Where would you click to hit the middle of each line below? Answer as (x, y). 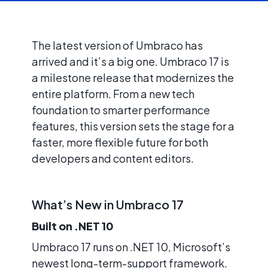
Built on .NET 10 (73, 226)
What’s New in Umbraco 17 (108, 204)
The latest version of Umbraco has (117, 45)
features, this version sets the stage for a (133, 126)
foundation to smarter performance (121, 109)
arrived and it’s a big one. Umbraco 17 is (130, 61)
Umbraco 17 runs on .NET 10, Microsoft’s (131, 246)
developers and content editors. (113, 158)
